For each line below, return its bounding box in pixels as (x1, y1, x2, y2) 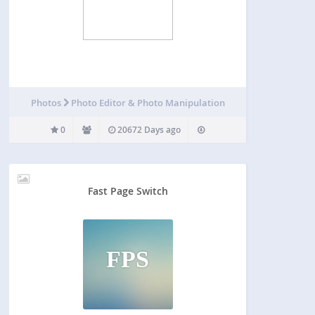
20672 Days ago (115, 124, 181, 136)
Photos (30, 96, 63, 110)
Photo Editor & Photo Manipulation (70, 96, 225, 110)
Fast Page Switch (87, 184, 168, 198)
